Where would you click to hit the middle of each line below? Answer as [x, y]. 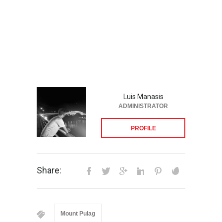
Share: [49, 170]
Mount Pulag [78, 214]
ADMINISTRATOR [143, 106]
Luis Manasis [143, 97]
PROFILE [143, 129]
